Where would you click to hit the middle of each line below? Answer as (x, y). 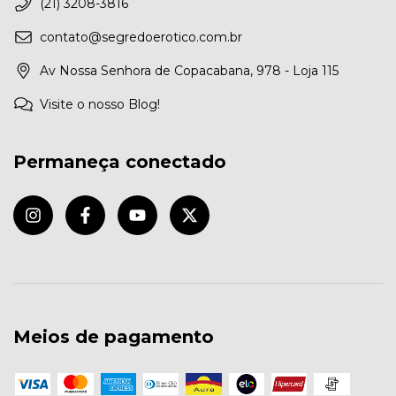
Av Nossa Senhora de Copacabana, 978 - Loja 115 (189, 70)
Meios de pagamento (114, 337)
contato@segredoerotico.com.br (141, 37)
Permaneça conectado (120, 161)
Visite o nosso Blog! (100, 104)
